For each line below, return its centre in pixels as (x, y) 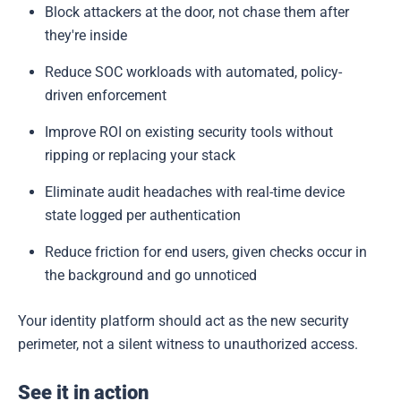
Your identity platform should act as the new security (183, 321)
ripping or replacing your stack (140, 156)
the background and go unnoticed (151, 276)
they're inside (86, 36)
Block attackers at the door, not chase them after (197, 13)
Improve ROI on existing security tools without (189, 132)
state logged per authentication (143, 216)
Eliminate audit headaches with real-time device (195, 192)
